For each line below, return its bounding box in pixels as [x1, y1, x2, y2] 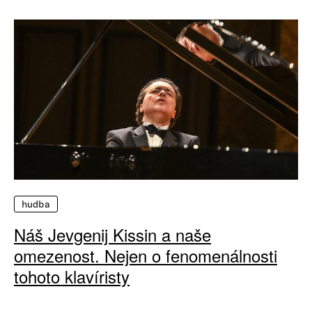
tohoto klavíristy [14, 264, 130, 289]
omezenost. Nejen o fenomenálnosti [14, 243, 277, 268]
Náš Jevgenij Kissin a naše [14, 222, 211, 247]
